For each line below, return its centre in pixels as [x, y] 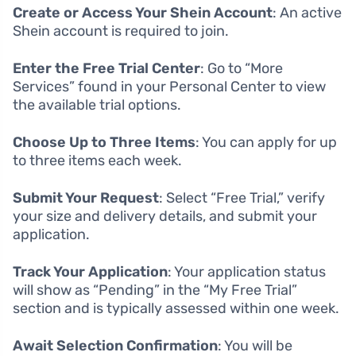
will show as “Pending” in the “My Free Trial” [155, 290]
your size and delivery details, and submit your [165, 216]
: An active [307, 12]
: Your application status [247, 271]
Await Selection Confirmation [115, 345]
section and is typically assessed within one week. [176, 308]
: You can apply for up [266, 142]
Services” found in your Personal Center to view [169, 86]
